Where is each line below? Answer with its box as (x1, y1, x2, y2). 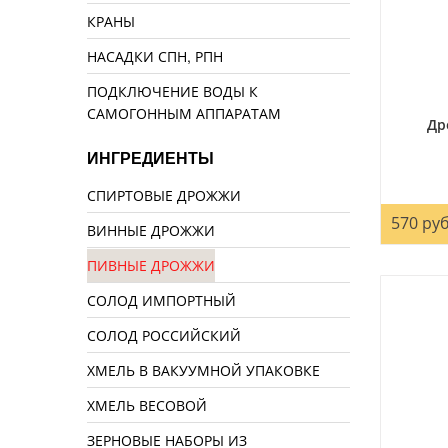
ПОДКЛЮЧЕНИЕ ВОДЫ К (87, 81, 258, 102)
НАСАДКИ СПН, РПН (87, 46, 223, 67)
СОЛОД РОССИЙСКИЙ (87, 325, 241, 346)
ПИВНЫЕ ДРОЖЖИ (87, 255, 215, 276)
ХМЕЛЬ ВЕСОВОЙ (87, 395, 207, 416)
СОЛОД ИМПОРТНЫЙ (87, 290, 236, 311)
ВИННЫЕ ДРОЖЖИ (87, 220, 215, 241)
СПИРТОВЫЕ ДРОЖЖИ (87, 185, 241, 206)
